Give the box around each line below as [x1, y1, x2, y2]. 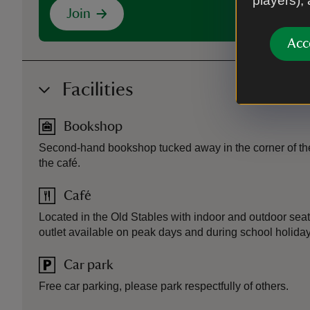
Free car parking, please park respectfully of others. [39, 280, 289, 292]
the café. [39, 157, 80, 169]
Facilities [62, 80, 134, 99]
